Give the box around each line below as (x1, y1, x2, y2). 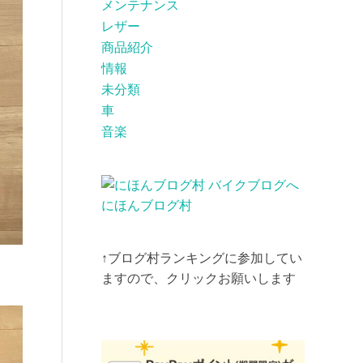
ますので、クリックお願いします (101, 271, 296, 286)
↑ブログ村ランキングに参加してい (101, 251, 302, 266)
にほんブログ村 (101, 199, 192, 213)
